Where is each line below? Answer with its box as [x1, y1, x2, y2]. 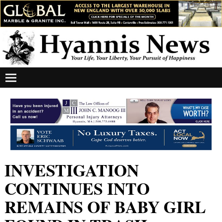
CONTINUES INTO [4, 175, 150, 201]
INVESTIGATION [4, 157, 139, 182]
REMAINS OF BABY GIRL [4, 194, 206, 219]
